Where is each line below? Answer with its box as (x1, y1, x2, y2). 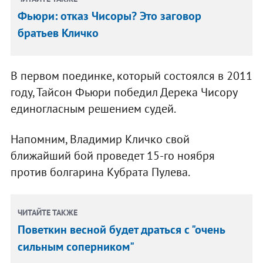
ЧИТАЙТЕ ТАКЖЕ (18, 207, 78, 218)
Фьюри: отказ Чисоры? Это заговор (18, 8, 202, 24)
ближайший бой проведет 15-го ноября (10, 148, 215, 164)
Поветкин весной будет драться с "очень (18, 222, 225, 238)
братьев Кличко (18, 25, 99, 41)
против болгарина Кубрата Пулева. (10, 164, 190, 180)
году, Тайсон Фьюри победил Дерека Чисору (10, 85, 237, 100)
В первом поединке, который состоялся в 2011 (10, 68, 252, 84)
